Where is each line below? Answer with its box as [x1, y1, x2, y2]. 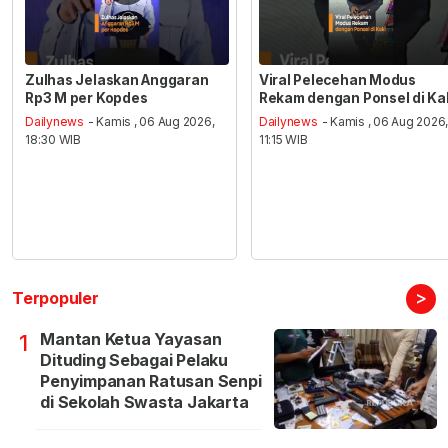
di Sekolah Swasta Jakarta [40, 392, 249, 413]
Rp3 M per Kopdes [25, 89, 148, 106]
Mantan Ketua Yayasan [40, 329, 222, 350]
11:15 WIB [258, 132, 308, 148]
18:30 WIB [25, 132, 82, 148]
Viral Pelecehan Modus [258, 71, 416, 88]
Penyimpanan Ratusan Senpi [40, 371, 262, 392]
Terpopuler [12, 288, 99, 309]
